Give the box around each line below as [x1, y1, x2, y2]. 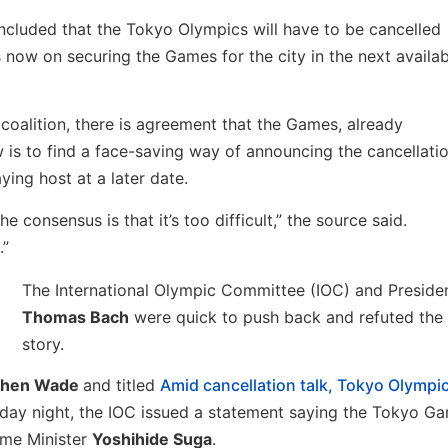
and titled [83, 375, 160, 396]
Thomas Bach [22, 306, 129, 327]
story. [22, 333, 64, 354]
